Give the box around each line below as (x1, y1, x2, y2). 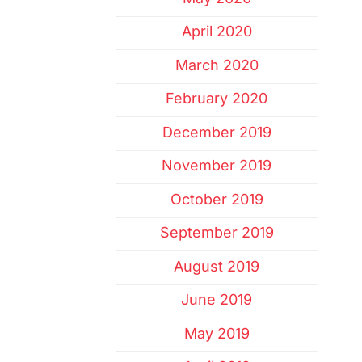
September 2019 (159, 224, 274, 242)
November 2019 (162, 157, 272, 175)
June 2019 (181, 291, 253, 309)
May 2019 (183, 324, 250, 342)
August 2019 (174, 257, 260, 275)
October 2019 (170, 190, 263, 208)
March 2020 (175, 56, 259, 74)
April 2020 (181, 23, 252, 40)
